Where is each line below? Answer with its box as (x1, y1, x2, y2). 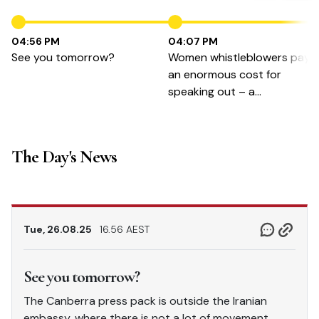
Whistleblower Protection (168, 101, 301, 116)
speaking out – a (168, 84, 255, 99)
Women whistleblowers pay (168, 50, 310, 65)
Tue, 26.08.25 (23, 223, 94, 236)
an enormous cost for (168, 67, 281, 82)
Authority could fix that (168, 118, 291, 133)
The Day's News (11, 146, 117, 167)
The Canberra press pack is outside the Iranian (23, 293, 267, 308)
